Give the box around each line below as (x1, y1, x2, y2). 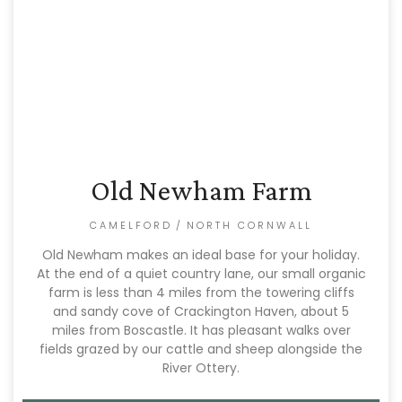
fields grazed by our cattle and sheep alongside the (39, 340, 363, 358)
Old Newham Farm (90, 174, 312, 206)
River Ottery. (162, 359, 240, 377)
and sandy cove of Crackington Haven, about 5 (53, 302, 349, 320)
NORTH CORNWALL (187, 218, 312, 232)
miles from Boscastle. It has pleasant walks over (51, 321, 351, 339)
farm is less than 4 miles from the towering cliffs (48, 284, 354, 301)
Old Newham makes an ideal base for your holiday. (42, 246, 360, 264)
